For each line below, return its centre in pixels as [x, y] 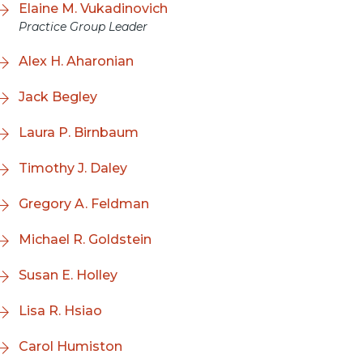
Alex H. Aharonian [76, 61]
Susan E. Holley [68, 275]
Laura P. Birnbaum [79, 132]
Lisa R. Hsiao [60, 311]
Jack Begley [58, 97]
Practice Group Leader [83, 27]
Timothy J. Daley [73, 168]
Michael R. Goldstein [85, 239]
